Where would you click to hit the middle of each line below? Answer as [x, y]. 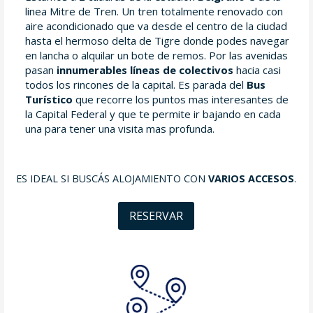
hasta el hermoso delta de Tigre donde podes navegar [157, 40]
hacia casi [257, 70]
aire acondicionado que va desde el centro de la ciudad [156, 26]
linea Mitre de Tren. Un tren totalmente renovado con [154, 11]
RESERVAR [156, 216]
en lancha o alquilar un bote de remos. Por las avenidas [156, 55]
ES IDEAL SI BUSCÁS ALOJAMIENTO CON [112, 178]
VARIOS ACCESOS [252, 178]
